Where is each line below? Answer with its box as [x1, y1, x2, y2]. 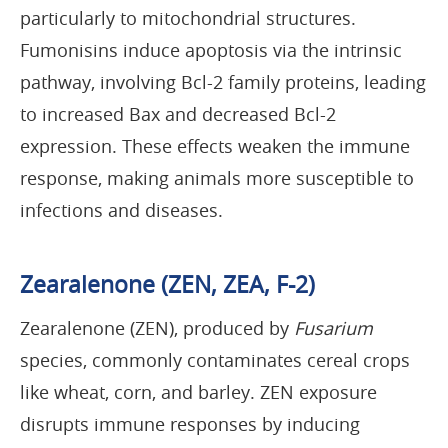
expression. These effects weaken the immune [20, 133, 410, 158]
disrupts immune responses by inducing [20, 411, 360, 436]
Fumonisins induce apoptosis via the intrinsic [20, 37, 402, 62]
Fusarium [294, 315, 373, 340]
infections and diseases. [20, 197, 223, 222]
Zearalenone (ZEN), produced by [20, 315, 294, 340]
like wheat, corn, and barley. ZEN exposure [20, 379, 377, 404]
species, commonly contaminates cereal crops [20, 347, 410, 372]
